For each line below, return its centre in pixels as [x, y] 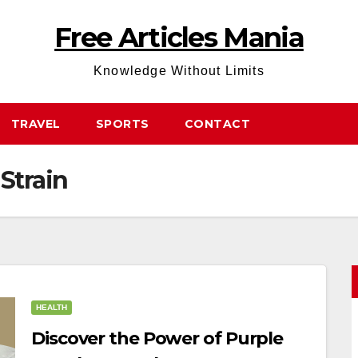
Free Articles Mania [179, 38]
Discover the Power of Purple [157, 338]
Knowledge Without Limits [179, 71]
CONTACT [217, 124]
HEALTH [52, 307]
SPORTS [122, 124]
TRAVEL [36, 124]
